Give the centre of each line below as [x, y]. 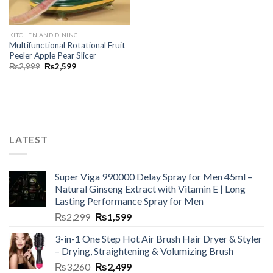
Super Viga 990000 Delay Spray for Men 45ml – [154, 177]
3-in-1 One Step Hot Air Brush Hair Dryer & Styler [158, 239]
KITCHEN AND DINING [44, 35]
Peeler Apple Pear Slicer [52, 55]
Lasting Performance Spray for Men [129, 201]
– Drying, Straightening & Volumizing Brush [144, 251]
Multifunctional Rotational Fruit [67, 45]
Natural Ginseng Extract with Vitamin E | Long [150, 189]
